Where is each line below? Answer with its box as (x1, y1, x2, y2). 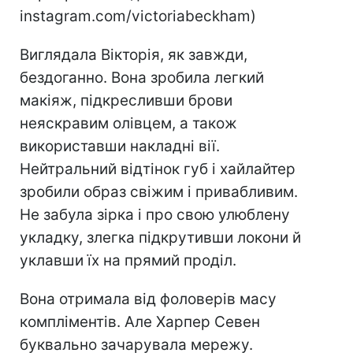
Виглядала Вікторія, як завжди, (20, 46, 247, 65)
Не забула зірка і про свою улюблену (20, 206, 290, 225)
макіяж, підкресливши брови (20, 91, 232, 110)
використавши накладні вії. (20, 137, 220, 156)
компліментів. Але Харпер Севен (20, 313, 260, 332)
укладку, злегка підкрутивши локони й (20, 229, 301, 247)
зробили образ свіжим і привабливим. (20, 183, 298, 202)
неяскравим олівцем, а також (20, 114, 237, 133)
